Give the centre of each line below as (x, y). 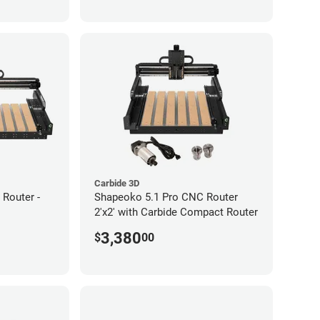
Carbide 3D (117, 183)
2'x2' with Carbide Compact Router (176, 212)
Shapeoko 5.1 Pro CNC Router (166, 197)
